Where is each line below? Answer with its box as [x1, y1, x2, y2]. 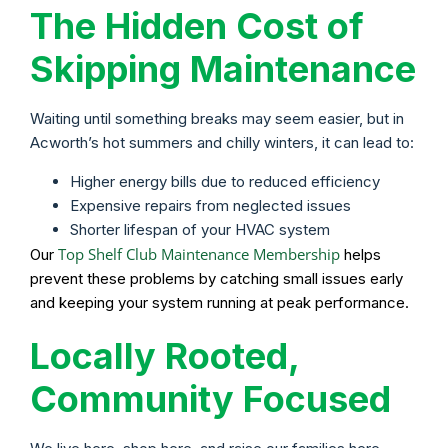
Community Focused [30, 376, 391, 421]
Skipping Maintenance [30, 47, 416, 92]
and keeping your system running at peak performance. [30, 292, 409, 312]
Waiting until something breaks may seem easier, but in [30, 109, 404, 129]
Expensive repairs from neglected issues [70, 195, 351, 215]
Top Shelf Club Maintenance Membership [58, 243, 340, 264]
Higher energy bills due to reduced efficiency [70, 171, 380, 191]
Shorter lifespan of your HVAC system [70, 219, 330, 239]
